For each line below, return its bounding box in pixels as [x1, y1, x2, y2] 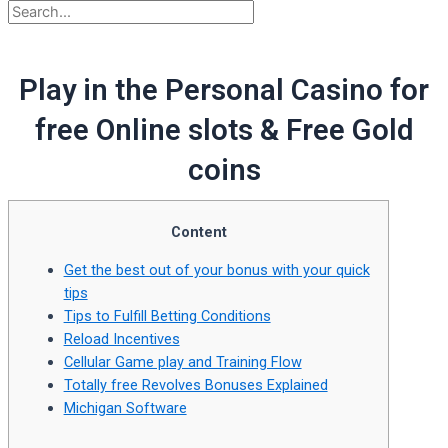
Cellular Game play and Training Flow [63, 352, 302, 371]
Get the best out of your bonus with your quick [63, 260, 370, 279]
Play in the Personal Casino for [19, 73, 429, 108]
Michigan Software [63, 398, 187, 417]
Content [170, 222, 227, 241]
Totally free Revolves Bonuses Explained [63, 375, 328, 394]
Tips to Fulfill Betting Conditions [63, 306, 271, 325]
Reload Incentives [63, 329, 180, 348]
